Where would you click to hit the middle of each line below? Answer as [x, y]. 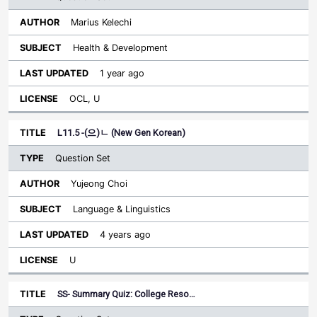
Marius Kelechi [101, 22]
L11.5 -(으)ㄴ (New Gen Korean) [121, 133]
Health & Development [120, 48]
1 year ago [122, 73]
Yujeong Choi [99, 184]
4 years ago [125, 235]
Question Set [83, 158]
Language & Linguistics [122, 209]
